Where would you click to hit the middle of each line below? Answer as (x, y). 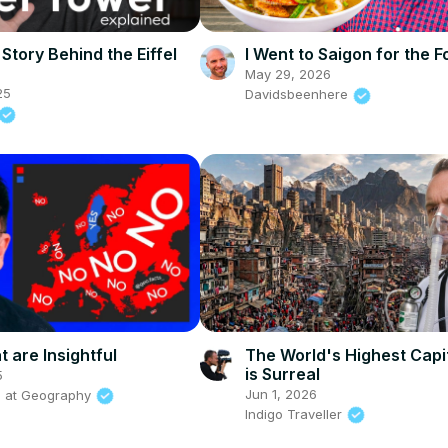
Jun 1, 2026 (280, 393)
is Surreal (282, 373)
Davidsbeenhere (298, 94)
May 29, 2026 (287, 74)
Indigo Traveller (295, 413)
